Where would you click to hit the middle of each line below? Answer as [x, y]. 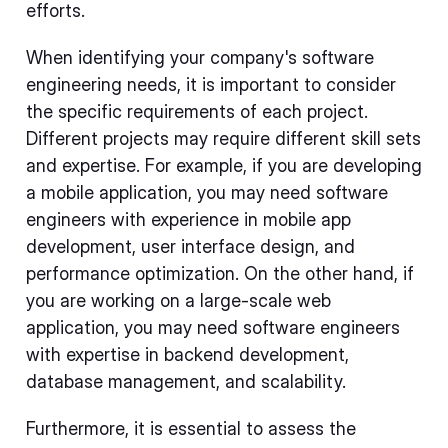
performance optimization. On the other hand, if [220, 273]
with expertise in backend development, [187, 354]
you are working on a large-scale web [178, 300]
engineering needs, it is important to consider [211, 84]
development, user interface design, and [190, 246]
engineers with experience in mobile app [188, 219]
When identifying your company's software [200, 57]
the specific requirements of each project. [197, 111]
